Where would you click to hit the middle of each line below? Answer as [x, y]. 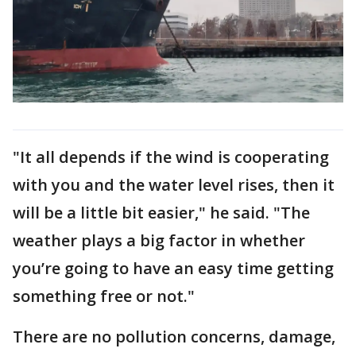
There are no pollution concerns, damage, [174, 336]
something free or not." [104, 296]
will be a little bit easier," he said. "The [161, 212]
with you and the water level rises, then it [174, 184]
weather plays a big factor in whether [159, 240]
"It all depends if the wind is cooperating [171, 157]
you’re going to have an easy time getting [173, 268]
